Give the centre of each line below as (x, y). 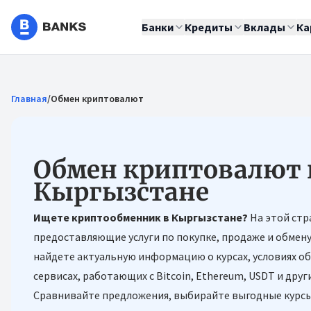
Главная (29, 99)
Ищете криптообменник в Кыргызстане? (141, 217)
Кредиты (209, 27)
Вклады (264, 27)
